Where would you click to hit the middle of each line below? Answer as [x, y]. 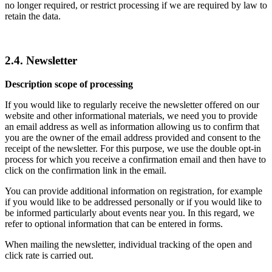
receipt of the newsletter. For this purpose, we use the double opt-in [133, 148]
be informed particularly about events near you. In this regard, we [130, 212]
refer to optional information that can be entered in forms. [114, 223]
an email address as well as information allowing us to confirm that [132, 126]
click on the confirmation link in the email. [86, 170]
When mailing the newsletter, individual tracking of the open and [128, 244]
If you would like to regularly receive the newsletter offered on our [132, 104]
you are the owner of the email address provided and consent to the [133, 137]
